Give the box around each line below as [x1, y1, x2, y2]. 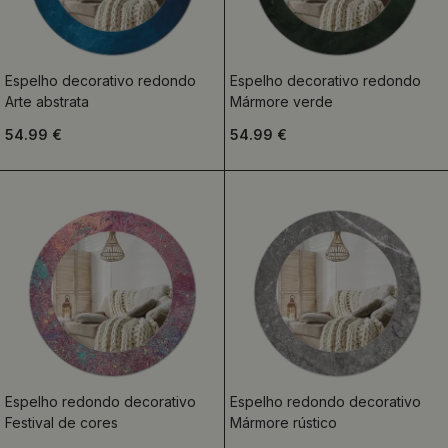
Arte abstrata [5, 93, 89, 110]
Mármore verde [229, 93, 333, 110]
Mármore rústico [229, 414, 337, 431]
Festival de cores [5, 414, 118, 431]
